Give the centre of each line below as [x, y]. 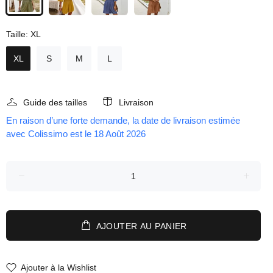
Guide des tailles [55, 102]
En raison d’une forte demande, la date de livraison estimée [123, 120]
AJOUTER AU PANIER [141, 226]
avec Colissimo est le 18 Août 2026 [76, 134]
